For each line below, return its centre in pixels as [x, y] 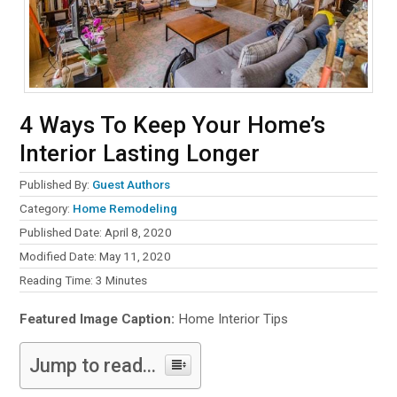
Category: [47, 209]
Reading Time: [58, 280]
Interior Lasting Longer [140, 154]
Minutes [127, 280]
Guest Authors [132, 185]
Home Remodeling [125, 209]
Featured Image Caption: [97, 319]
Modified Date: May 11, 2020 [96, 257]
